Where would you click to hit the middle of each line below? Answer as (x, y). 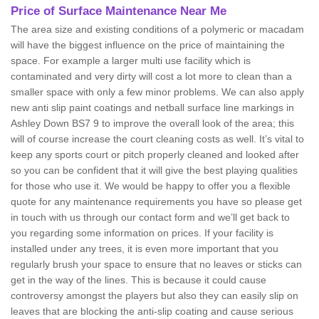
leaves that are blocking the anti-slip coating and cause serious (152, 312)
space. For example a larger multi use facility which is (131, 61)
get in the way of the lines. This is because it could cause (138, 280)
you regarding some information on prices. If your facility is (142, 233)
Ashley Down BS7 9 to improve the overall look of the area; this (152, 124)
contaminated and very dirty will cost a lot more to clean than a (151, 77)
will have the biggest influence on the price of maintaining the (148, 45)
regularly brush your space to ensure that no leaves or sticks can (156, 265)
